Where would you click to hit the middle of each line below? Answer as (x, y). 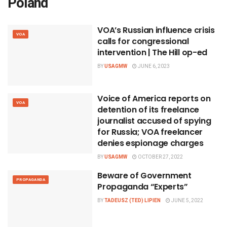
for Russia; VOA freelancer (150, 132)
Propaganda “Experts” (143, 186)
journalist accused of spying (154, 121)
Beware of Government (144, 175)
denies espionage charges (150, 143)
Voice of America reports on (154, 98)
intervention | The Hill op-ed (152, 52)
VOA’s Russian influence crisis (156, 30)
